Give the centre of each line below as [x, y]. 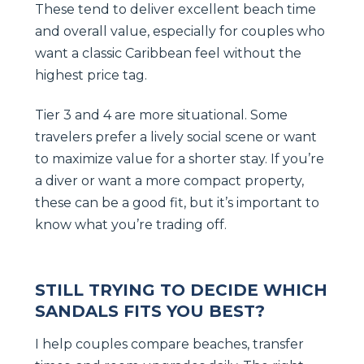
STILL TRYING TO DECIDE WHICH [181, 290]
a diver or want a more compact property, [169, 180]
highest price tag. [91, 75]
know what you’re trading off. [131, 224]
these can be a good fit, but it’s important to [177, 202]
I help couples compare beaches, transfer [169, 344]
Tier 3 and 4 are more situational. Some [161, 115]
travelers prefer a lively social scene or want [176, 136]
